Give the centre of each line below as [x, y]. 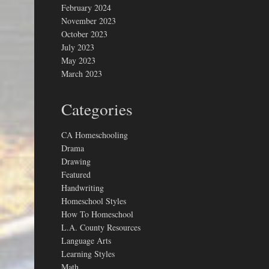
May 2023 [78, 60]
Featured [76, 174]
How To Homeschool [97, 214]
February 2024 [86, 8]
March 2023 [82, 74]
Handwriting [83, 187]
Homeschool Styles [94, 201]
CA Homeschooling [95, 134]
